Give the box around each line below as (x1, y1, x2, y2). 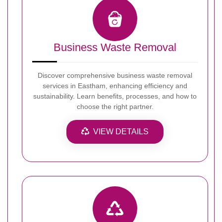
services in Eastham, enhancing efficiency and (43, 81, 187, 90)
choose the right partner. (76, 102, 154, 111)
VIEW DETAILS (93, 127, 149, 136)
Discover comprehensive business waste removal (38, 71, 192, 79)
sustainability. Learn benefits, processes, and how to (33, 92, 197, 100)
